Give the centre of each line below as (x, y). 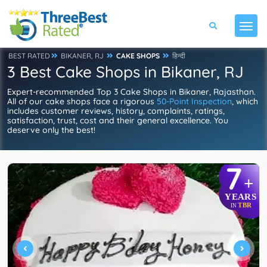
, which (245, 101)
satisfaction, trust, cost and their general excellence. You (118, 120)
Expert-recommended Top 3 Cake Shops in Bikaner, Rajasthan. (131, 92)
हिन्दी (179, 56)
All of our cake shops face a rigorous (82, 101)
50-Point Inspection (194, 101)
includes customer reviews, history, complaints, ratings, (116, 111)
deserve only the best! (51, 130)
